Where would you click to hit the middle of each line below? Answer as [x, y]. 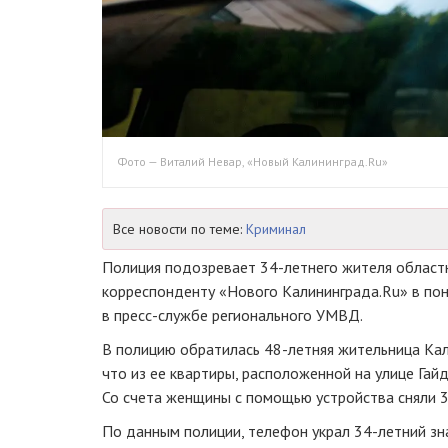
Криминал [276, 228]
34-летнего [299, 266]
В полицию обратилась [183, 348]
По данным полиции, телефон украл [228, 430]
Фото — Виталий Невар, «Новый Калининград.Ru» [253, 161]
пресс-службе [161, 314]
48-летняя [299, 348]
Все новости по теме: [179, 228]
